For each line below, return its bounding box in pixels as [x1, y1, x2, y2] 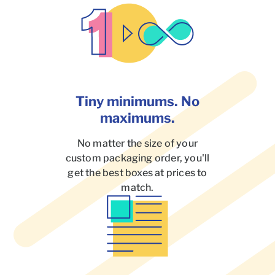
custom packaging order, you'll [65, 152, 210, 165]
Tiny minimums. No [76, 93, 199, 110]
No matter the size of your [77, 137, 198, 150]
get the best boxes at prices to [68, 167, 207, 179]
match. [121, 182, 154, 194]
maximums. [100, 110, 175, 126]
